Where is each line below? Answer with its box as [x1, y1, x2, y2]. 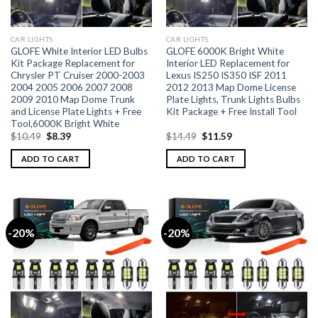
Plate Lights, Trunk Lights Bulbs [165, 93, 300, 105]
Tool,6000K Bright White [10, 117, 119, 129]
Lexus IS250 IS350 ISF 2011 [165, 69, 287, 81]
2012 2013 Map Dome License [165, 81, 296, 93]
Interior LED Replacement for [165, 57, 290, 69]
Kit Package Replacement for [10, 57, 135, 69]
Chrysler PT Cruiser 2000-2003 [10, 69, 145, 81]
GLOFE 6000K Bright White [165, 45, 284, 57]
